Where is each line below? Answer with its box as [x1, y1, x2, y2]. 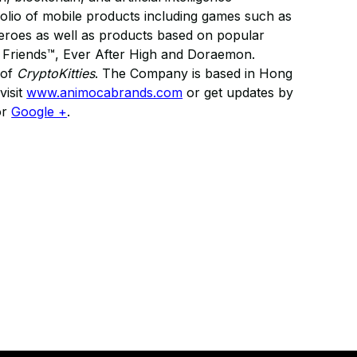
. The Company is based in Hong [95, 65, 293, 81]
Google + [11, 104, 68, 120]
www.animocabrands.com [26, 84, 183, 100]
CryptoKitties [17, 65, 96, 81]
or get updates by [182, 84, 294, 100]
